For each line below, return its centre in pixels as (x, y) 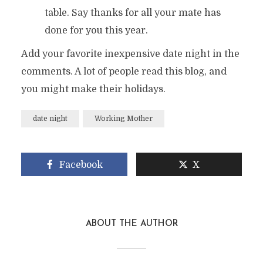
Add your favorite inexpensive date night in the (130, 54)
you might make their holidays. (93, 89)
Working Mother (123, 119)
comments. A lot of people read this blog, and (124, 72)
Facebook (81, 165)
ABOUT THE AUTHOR (131, 224)
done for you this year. (96, 31)
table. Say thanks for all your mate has (132, 13)
